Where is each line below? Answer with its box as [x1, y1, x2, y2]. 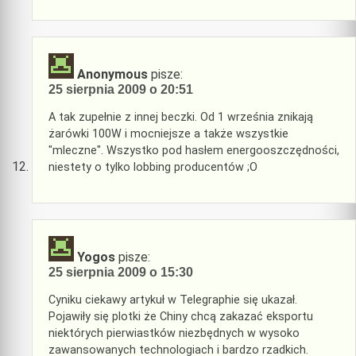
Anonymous [77, 67, 148, 83]
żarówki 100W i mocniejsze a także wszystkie [48, 126, 288, 141]
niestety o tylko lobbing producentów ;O [48, 160, 257, 174]
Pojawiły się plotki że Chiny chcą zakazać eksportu [48, 309, 313, 323]
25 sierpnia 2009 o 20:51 [48, 83, 193, 97]
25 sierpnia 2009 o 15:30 [48, 265, 193, 280]
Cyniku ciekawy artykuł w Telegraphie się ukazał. [48, 292, 297, 307]
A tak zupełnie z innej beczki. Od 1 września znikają [48, 110, 313, 124]
